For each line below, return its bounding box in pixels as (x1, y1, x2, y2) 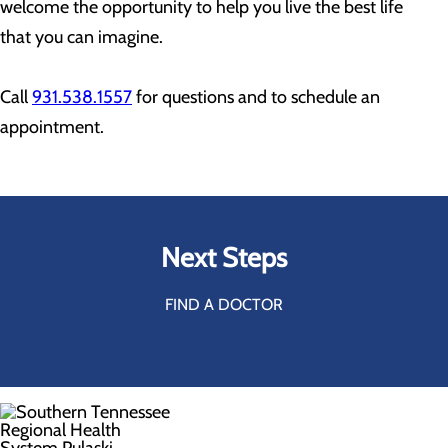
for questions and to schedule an (132, 86, 380, 108)
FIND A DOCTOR (165, 295, 283, 314)
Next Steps (161, 241, 287, 274)
